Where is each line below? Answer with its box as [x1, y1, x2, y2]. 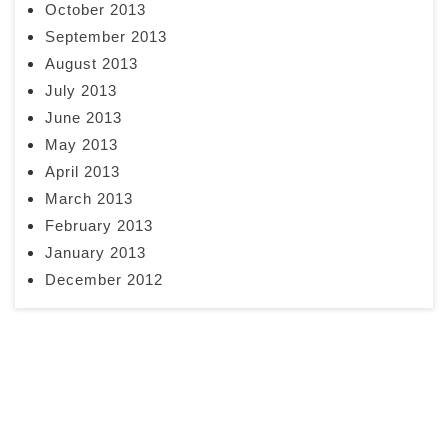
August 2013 [45, 54, 138, 72]
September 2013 [45, 27, 167, 45]
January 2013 [45, 243, 146, 261]
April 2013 [45, 162, 120, 180]
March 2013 [45, 189, 133, 207]
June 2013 [45, 108, 122, 126]
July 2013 [45, 81, 117, 99]
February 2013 [45, 216, 153, 234]
